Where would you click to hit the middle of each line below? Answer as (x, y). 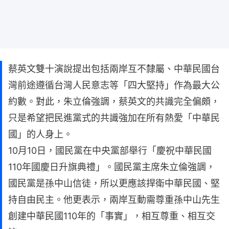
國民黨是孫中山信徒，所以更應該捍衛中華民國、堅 (114, 183)
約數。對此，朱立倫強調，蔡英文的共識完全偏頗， (114, 101)
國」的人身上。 (40, 134)
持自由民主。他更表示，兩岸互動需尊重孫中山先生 (114, 199)
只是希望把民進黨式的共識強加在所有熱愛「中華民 (114, 118)
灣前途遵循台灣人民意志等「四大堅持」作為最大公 (114, 85)
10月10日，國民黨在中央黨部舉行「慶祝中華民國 (110, 150)
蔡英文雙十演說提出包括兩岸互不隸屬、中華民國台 (114, 68)
